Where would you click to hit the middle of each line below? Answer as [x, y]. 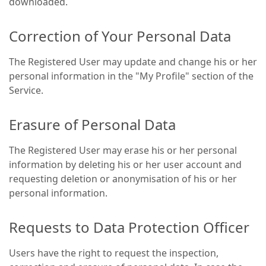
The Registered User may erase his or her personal [123, 150]
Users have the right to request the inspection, [114, 253]
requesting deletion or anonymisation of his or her [123, 179]
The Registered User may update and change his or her [133, 62]
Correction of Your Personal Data [120, 36]
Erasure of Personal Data [92, 124]
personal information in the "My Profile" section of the [131, 76]
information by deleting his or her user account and [125, 164]
